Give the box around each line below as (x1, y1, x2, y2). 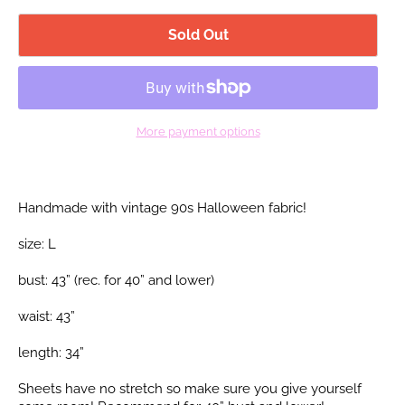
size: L (18, 235, 56, 252)
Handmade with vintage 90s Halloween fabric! (18, 199, 306, 216)
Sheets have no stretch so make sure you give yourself (18, 380, 362, 397)
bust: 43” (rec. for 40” (18, 271, 148, 288)
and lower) (148, 271, 214, 288)
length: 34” (18, 344, 84, 361)
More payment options (136, 124, 260, 138)
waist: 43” (18, 307, 75, 325)
